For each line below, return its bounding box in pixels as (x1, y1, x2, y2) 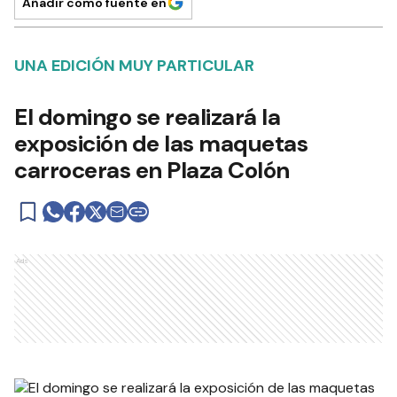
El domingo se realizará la (14, 102, 280, 132)
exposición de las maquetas (14, 128, 307, 159)
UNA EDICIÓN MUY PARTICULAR (14, 55, 254, 76)
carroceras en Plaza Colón (14, 155, 290, 185)
